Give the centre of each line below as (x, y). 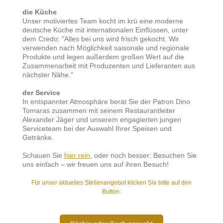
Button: (111, 191)
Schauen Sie (43, 155)
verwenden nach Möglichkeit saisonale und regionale (106, 48)
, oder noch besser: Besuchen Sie (143, 155)
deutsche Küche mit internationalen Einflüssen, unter (105, 30)
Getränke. (39, 137)
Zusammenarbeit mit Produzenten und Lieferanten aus (109, 65)
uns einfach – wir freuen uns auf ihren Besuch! (97, 164)
